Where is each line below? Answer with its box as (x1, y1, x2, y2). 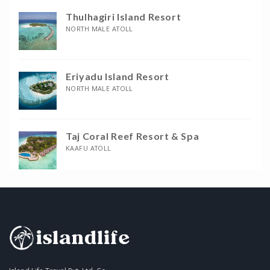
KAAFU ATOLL (66, 143, 111, 153)
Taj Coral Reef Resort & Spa (66, 130, 199, 142)
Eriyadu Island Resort (66, 71, 169, 83)
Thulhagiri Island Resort (66, 11, 181, 23)
